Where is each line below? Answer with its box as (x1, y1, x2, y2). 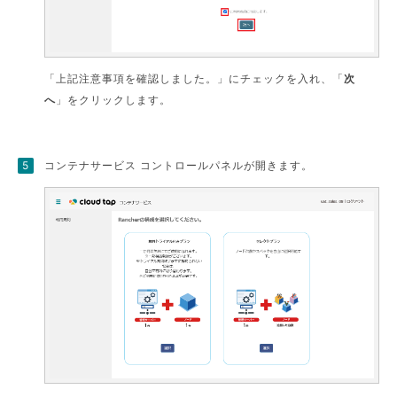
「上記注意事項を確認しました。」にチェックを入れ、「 (44, 71, 345, 85)
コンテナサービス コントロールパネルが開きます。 (44, 158, 314, 172)
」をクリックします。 (56, 92, 172, 106)
